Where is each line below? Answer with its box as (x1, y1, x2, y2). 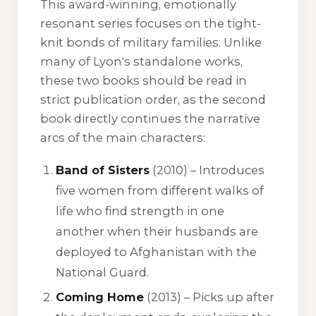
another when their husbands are (56, 224, 259, 239)
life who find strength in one (56, 204, 225, 219)
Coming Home (56, 290, 145, 305)
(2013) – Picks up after (144, 290, 275, 305)
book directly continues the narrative (40, 111, 260, 126)
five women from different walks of (56, 183, 265, 198)
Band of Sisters (56, 163, 150, 178)
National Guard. (56, 265, 150, 280)
